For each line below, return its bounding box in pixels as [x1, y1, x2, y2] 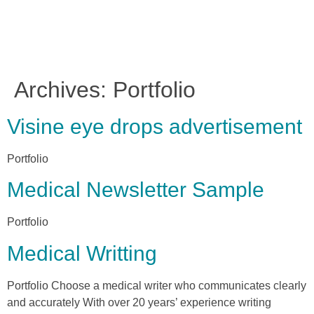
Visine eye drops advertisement [7, 114, 302, 138]
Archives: [14, 76, 113, 102]
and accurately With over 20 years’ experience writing [7, 296, 271, 308]
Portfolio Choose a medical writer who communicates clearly [7, 279, 306, 292]
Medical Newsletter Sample [7, 178, 264, 202]
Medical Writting [7, 241, 157, 265]
